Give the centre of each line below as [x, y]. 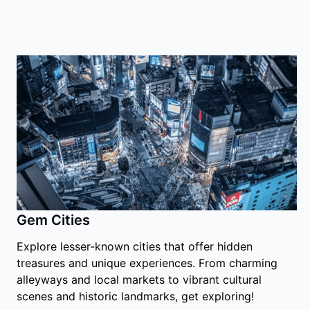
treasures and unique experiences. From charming [147, 263]
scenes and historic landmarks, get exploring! [135, 296]
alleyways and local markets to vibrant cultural [139, 280]
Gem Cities [53, 220]
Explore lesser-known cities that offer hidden [135, 246]
